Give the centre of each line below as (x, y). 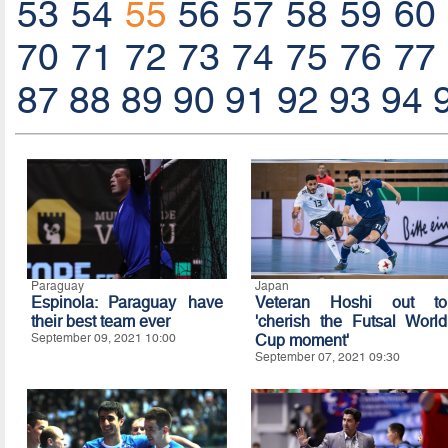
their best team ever (100, 322)
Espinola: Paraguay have (126, 303)
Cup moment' (301, 341)
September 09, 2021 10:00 (103, 338)
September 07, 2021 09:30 (327, 357)
